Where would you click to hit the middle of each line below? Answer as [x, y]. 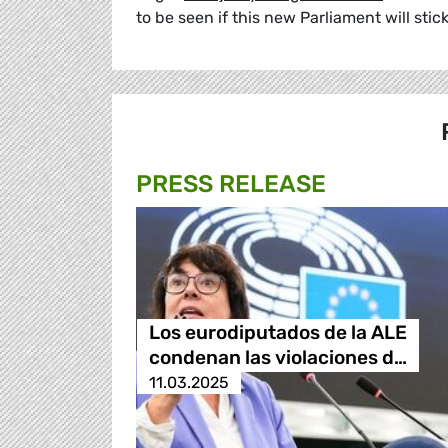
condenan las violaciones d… [277, 358]
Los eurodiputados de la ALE [277, 333]
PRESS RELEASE [231, 184]
